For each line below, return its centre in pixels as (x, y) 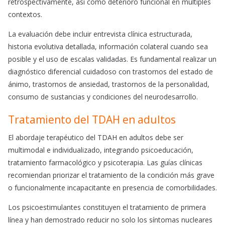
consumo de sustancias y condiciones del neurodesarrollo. (103, 97)
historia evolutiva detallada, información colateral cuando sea (108, 47)
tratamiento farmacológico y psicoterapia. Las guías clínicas (105, 163)
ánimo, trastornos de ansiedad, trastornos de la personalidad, (109, 84)
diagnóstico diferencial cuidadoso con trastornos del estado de (110, 72)
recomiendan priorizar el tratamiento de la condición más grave (111, 175)
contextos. (25, 15)
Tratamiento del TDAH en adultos (92, 120)
